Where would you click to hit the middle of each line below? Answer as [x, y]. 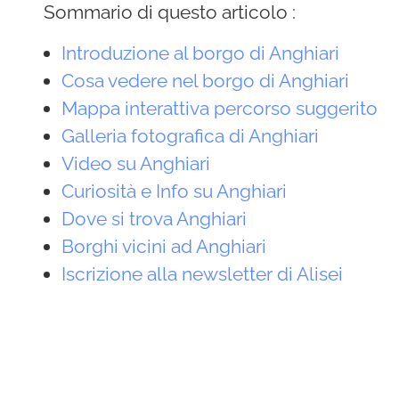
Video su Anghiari [136, 163]
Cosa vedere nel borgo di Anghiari [206, 81]
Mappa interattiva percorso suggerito [220, 108]
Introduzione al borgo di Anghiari [201, 53]
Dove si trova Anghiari [155, 219]
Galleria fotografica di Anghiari [191, 136]
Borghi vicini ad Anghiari [164, 246]
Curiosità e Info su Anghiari [175, 191]
